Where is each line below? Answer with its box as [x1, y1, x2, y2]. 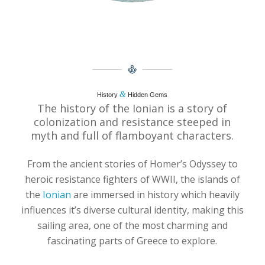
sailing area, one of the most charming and [37, 219, 228, 232]
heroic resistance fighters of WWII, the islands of [24, 173, 240, 186]
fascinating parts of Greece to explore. [47, 234, 218, 248]
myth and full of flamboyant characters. [31, 128, 234, 143]
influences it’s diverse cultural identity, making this [21, 203, 244, 217]
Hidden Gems [126, 91, 168, 99]
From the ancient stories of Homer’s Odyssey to [27, 157, 238, 171]
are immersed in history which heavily [70, 188, 240, 202]
